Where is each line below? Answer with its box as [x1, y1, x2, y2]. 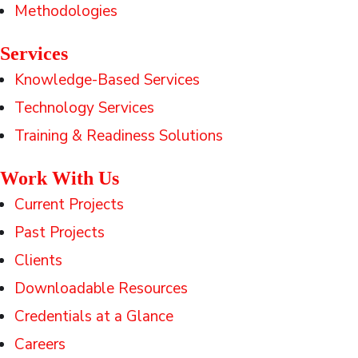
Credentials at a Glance [14, 305, 173, 327]
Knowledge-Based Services [14, 69, 200, 90]
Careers [14, 333, 66, 355]
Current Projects [14, 193, 124, 215]
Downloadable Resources [14, 277, 188, 299]
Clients [14, 249, 62, 271]
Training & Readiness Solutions [14, 125, 223, 146]
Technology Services [14, 97, 154, 118]
